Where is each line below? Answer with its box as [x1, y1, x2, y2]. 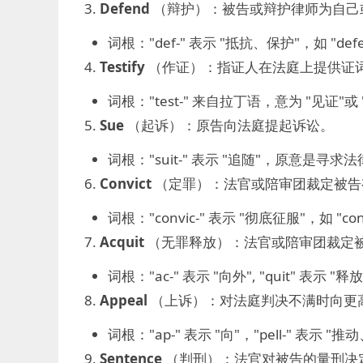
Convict [99, 174, 152, 193]
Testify [99, 58, 145, 76]
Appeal [99, 291, 147, 310]
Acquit [99, 233, 144, 251]
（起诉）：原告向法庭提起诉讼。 [123, 116, 334, 135]
